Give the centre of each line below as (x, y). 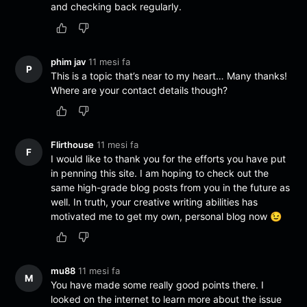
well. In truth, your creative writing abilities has (155, 201)
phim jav (69, 61)
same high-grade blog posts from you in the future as (171, 187)
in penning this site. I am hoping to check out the (160, 173)
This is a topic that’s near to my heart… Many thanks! (169, 75)
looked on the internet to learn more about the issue (167, 299)
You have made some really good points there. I (158, 284)
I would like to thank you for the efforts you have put (169, 158)
